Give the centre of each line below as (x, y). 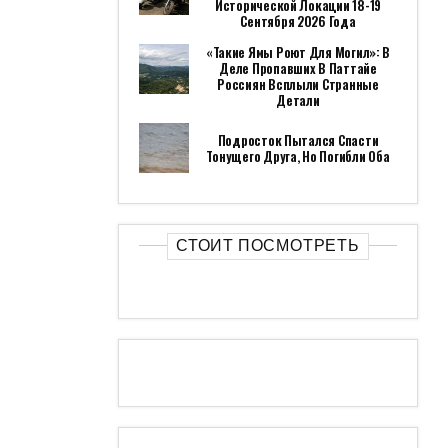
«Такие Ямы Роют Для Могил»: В (298, 52)
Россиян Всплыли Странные (298, 84)
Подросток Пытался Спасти (298, 140)
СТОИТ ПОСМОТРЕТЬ (268, 245)
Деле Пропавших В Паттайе (298, 68)
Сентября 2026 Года (298, 21)
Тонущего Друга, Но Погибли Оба (298, 156)
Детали (298, 100)
